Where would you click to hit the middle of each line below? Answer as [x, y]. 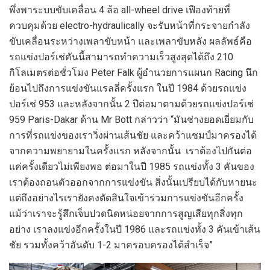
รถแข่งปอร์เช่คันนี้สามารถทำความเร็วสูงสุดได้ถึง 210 [121, 57]
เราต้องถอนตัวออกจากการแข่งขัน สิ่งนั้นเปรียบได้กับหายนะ [133, 183]
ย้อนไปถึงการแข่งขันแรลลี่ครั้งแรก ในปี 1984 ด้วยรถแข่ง [128, 89]
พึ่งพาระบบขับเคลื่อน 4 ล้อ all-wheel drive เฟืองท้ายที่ [120, 10]
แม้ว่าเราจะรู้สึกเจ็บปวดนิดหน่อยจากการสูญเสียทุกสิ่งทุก [126, 214]
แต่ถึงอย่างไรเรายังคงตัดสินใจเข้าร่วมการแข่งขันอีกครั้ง [126, 198]
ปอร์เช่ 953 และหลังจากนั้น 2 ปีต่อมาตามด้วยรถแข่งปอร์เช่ [131, 104]
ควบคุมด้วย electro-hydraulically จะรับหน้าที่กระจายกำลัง [130, 26]
